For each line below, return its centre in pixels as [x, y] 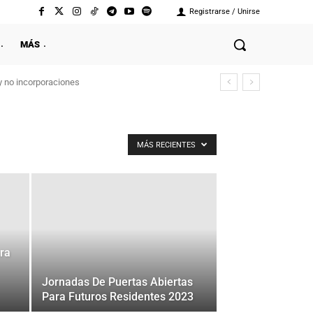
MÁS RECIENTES [167, 145]
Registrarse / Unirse [225, 12]
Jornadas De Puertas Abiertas [117, 282]
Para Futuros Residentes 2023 [118, 297]
